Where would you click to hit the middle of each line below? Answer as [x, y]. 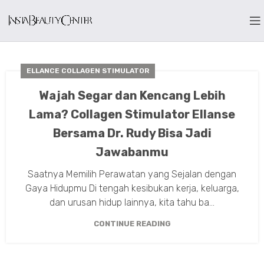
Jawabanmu [132, 152]
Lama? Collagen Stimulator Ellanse [132, 114]
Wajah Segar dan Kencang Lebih [132, 95]
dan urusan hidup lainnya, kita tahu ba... [132, 202]
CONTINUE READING [132, 224]
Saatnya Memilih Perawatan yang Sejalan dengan [132, 174]
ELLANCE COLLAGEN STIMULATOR [88, 71]
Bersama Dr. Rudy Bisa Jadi [132, 133]
